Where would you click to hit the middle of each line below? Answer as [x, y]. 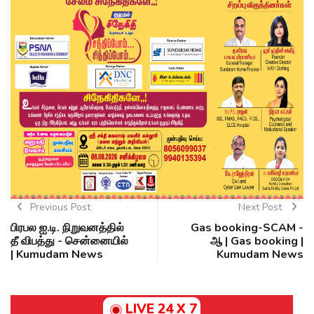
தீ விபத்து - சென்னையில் [69, 241]
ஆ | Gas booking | [257, 241]
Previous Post [60, 207]
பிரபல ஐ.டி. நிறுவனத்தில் [67, 228]
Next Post [261, 207]
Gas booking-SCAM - [247, 228]
